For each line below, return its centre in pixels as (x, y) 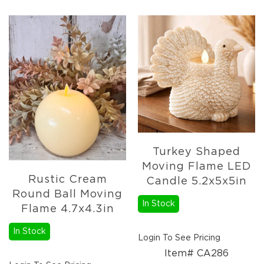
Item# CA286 (197, 254)
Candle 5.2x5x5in (197, 182)
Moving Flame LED (197, 167)
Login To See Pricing (179, 238)
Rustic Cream (67, 179)
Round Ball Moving (67, 194)
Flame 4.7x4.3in (67, 209)
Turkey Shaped (197, 152)
